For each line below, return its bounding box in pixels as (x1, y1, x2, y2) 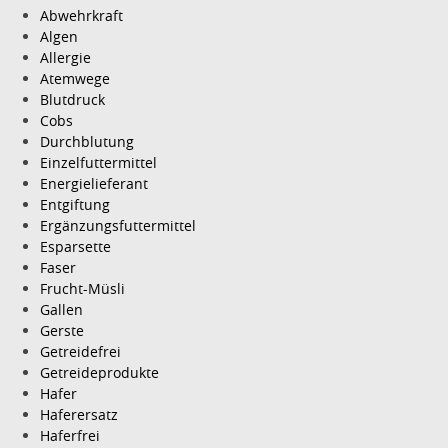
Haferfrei (40, 425, 100, 445)
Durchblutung (40, 131, 134, 151)
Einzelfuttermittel (40, 152, 157, 172)
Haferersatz (40, 404, 118, 424)
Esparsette (40, 236, 111, 256)
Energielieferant (40, 173, 148, 193)
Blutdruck (40, 89, 105, 109)
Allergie (40, 47, 91, 67)
